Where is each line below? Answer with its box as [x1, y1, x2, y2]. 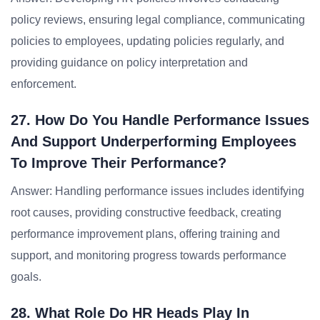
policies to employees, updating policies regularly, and [11, 35, 284, 47]
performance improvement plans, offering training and [11, 228, 280, 240]
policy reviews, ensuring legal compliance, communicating [11, 14, 305, 26]
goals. [11, 271, 41, 283]
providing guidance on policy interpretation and [11, 56, 248, 69]
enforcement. [11, 78, 76, 90]
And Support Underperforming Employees [11, 134, 296, 149]
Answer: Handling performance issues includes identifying [11, 185, 304, 197]
